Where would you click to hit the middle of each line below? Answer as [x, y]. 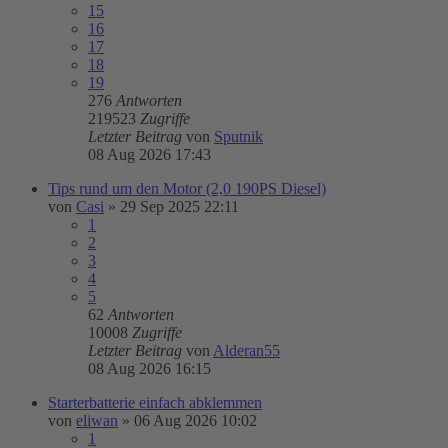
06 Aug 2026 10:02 [195, 420]
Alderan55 [246, 350]
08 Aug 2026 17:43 [149, 154]
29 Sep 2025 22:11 [179, 206]
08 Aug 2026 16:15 [149, 368]
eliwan [97, 420]
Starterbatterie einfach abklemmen [155, 402]
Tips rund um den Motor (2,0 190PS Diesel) [187, 188]
